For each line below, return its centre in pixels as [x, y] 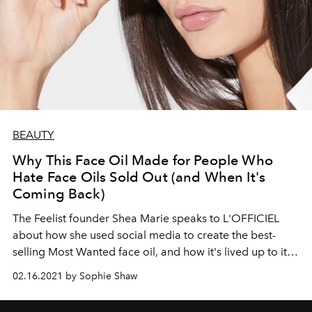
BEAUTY [33, 135]
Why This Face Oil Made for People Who [143, 161]
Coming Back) [58, 194]
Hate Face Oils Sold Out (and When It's [139, 177]
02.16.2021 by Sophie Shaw [75, 276]
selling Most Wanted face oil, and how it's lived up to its [152, 252]
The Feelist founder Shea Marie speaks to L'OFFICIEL [146, 219]
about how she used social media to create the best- [144, 235]
